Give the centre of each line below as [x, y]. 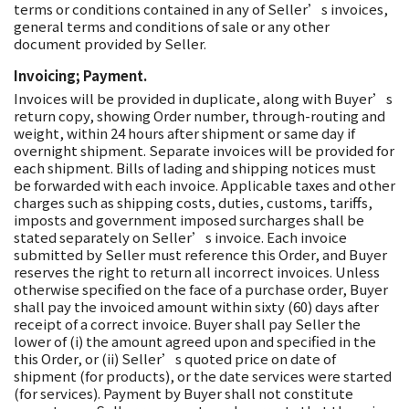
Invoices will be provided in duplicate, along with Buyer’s [203, 98]
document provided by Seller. [110, 43]
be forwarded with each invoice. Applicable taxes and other [204, 185]
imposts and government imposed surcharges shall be [189, 220]
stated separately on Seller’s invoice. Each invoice [180, 237]
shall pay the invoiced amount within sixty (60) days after [196, 306]
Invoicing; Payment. [80, 75]
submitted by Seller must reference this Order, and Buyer [200, 254]
